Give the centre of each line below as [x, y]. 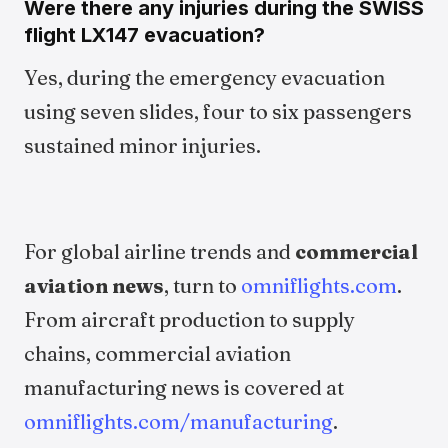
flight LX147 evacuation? [144, 35]
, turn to [202, 285]
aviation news [94, 285]
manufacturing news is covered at [184, 387]
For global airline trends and [159, 251]
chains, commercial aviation [157, 353]
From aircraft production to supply [189, 319]
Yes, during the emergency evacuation [204, 77]
